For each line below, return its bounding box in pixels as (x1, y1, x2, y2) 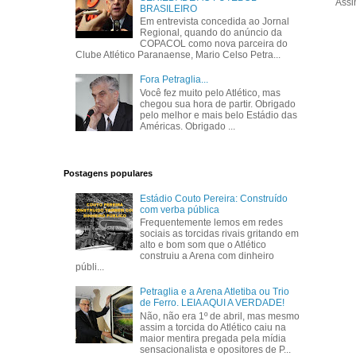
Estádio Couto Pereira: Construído (140, 192, 288, 204)
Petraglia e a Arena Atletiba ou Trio (140, 286, 290, 298)
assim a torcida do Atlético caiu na (140, 321, 287, 333)
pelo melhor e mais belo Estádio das (140, 109, 298, 121)
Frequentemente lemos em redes (140, 217, 284, 229)
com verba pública (140, 203, 220, 215)
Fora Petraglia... (140, 74, 209, 86)
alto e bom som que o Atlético (140, 239, 267, 251)
